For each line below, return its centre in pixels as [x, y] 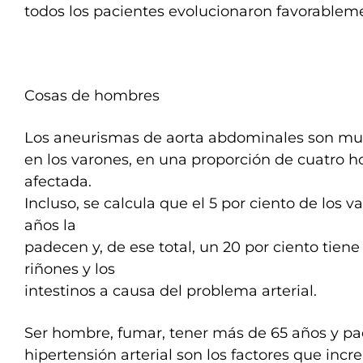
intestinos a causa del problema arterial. [171, 291]
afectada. [58, 181]
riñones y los [70, 269]
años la [50, 225]
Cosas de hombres [92, 96]
